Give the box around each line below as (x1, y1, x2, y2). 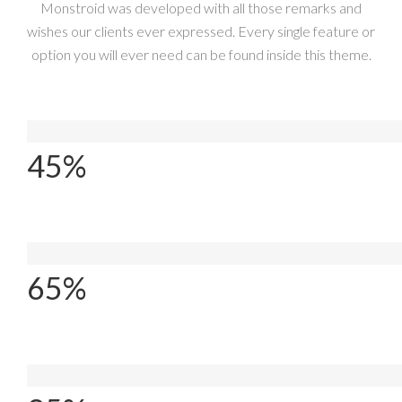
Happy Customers (27, 367, 140, 385)
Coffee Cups (27, 123, 104, 141)
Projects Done (27, 245, 117, 263)
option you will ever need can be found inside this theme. (31, 46, 371, 64)
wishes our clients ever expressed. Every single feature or (27, 22, 375, 40)
